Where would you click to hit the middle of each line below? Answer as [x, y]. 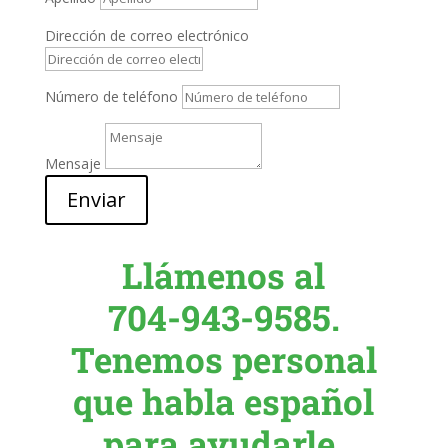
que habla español [224, 401]
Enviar [96, 200]
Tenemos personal [223, 359]
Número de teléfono [111, 97]
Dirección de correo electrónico [146, 36]
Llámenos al [224, 275]
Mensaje [72, 164]
